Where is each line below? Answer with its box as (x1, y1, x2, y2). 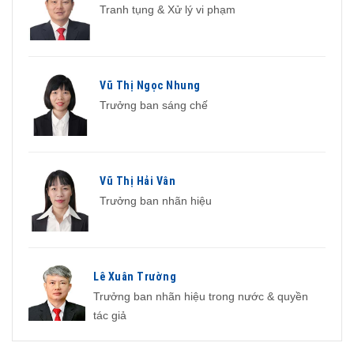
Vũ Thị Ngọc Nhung (100, 79, 201, 92)
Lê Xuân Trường (93, 270, 176, 283)
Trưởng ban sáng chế (100, 99, 208, 111)
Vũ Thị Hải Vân (100, 175, 175, 187)
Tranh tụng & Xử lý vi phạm (100, 3, 235, 16)
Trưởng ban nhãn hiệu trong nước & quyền (93, 290, 308, 303)
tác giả (93, 309, 126, 322)
